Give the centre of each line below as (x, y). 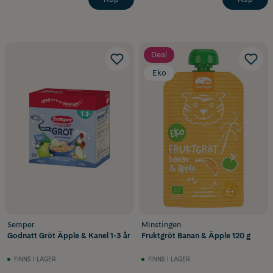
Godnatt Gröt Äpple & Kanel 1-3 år (69, 236)
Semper (21, 225)
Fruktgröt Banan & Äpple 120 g (196, 236)
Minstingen (161, 225)
